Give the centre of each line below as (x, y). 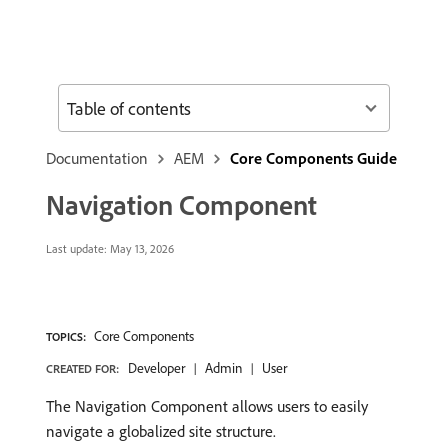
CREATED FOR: (82, 368)
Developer (156, 368)
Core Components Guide (313, 158)
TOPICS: (66, 336)
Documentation (97, 158)
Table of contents (129, 108)
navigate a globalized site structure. (161, 431)
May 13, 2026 (140, 248)
